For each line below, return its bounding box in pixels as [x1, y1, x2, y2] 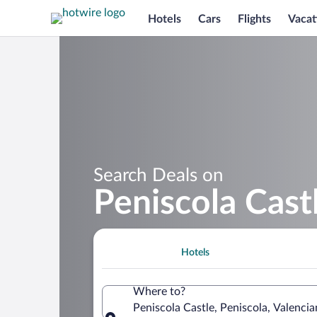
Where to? [133, 285, 185, 297]
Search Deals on [93, 166, 224, 185]
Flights [238, 13, 271, 25]
